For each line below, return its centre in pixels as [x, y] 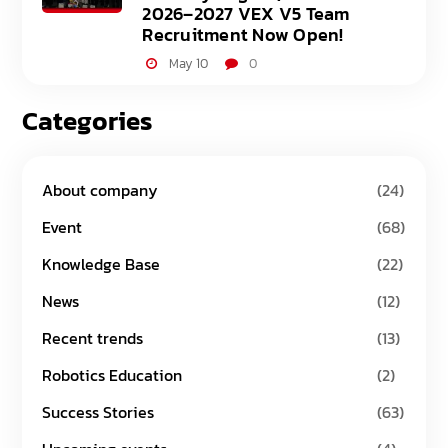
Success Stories [98, 412]
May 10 [188, 63]
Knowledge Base [101, 264]
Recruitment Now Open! [243, 34]
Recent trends [93, 338]
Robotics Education [112, 375]
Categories [87, 120]
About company [100, 190]
